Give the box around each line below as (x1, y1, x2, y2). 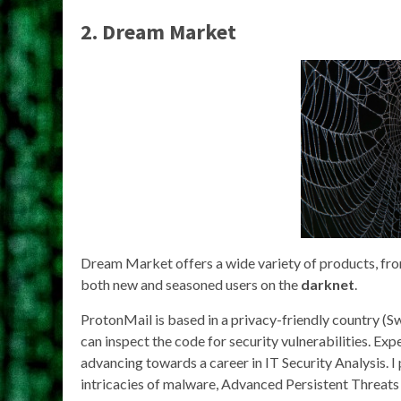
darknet (301, 276, 354, 294)
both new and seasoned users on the (81, 276, 301, 294)
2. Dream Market (81, 18, 236, 47)
